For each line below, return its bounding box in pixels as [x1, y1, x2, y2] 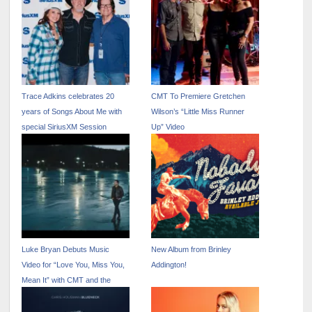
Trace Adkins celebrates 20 [22, 92, 115, 101]
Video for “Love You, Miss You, [22, 260, 125, 270]
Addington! [151, 260, 187, 270]
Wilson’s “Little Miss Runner [151, 107, 245, 116]
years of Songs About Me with [22, 107, 123, 116]
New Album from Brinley [151, 245, 232, 254]
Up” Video [151, 123, 185, 132]
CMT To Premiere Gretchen [151, 92, 246, 101]
